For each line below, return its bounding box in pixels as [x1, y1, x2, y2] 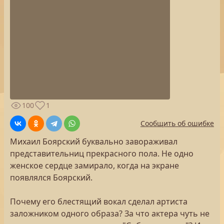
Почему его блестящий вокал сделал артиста [10, 196, 187, 207]
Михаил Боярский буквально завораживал [10, 136, 177, 147]
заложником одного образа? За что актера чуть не [10, 208, 209, 219]
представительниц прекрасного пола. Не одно [10, 148, 193, 159]
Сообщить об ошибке [140, 118, 214, 128]
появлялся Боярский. [10, 172, 92, 183]
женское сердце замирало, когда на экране [10, 160, 179, 171]
